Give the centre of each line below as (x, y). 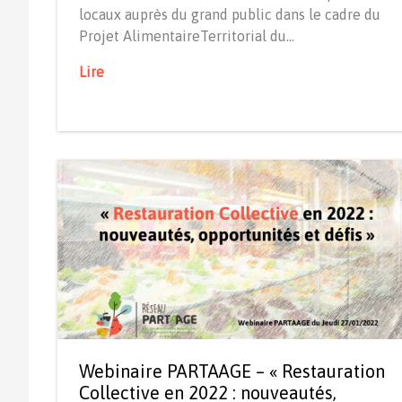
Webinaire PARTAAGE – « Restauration (232, 371)
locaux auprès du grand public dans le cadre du (230, 14)
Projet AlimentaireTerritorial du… (187, 35)
